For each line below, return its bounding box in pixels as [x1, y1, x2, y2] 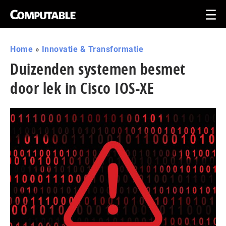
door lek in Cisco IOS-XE [10, 78, 154, 98]
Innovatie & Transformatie [41, 44, 143, 54]
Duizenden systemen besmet [10, 59, 186, 79]
